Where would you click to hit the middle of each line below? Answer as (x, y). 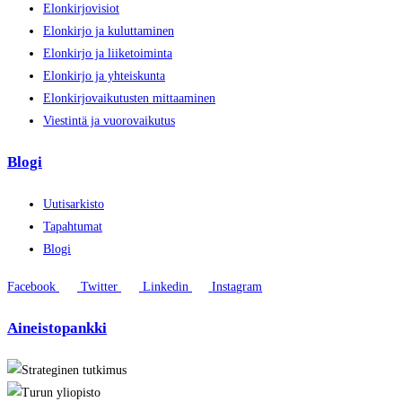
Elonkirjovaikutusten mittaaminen (129, 98)
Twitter (99, 286)
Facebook (31, 286)
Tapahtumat (73, 226)
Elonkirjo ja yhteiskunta (104, 75)
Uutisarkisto (74, 204)
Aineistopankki (57, 328)
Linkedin (166, 286)
